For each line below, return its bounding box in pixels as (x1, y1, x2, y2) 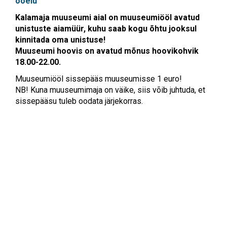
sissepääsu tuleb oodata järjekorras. (15, 96, 143, 106)
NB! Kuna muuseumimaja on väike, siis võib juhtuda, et (15, 85, 205, 95)
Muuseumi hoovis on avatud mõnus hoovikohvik (15, 46, 199, 56)
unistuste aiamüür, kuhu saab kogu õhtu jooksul (15, 23, 197, 33)
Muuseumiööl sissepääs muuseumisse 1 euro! (15, 73, 182, 84)
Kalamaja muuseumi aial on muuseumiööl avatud (15, 12, 200, 22)
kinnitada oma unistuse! (15, 34, 105, 45)
